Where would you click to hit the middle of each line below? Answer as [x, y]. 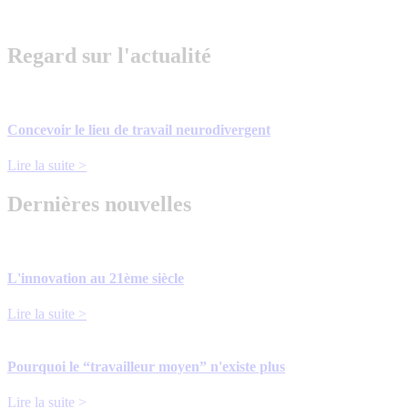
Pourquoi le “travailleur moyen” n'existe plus [146, 366]
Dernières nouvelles [99, 204]
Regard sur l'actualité [109, 55]
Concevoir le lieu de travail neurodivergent [139, 129]
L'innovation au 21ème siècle [96, 279]
